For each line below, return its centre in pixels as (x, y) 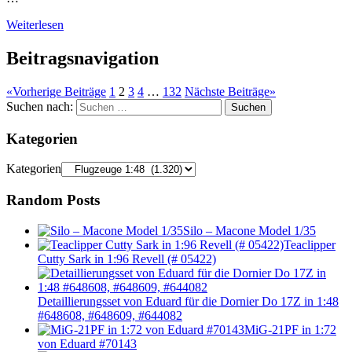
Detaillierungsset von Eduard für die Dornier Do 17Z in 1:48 (188, 301)
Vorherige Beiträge (59, 91)
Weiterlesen (35, 25)
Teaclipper (310, 244)
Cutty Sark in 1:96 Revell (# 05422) (127, 258)
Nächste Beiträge (227, 91)
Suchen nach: (40, 106)
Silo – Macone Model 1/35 (249, 230)
